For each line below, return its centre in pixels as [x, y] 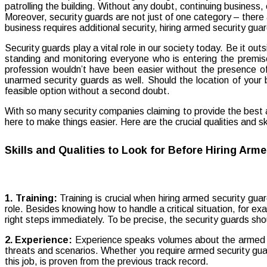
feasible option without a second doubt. [87, 91]
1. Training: [31, 198]
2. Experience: [39, 240]
